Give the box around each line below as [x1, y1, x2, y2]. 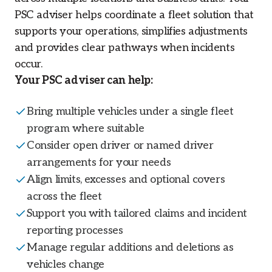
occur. [15, 58, 42, 70]
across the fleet [27, 190, 102, 203]
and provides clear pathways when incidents [15, 41, 235, 54]
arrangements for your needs [27, 156, 171, 169]
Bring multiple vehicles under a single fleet [27, 105, 234, 118]
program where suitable [27, 122, 144, 135]
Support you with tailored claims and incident [27, 207, 248, 220]
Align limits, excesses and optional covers [27, 173, 225, 186]
